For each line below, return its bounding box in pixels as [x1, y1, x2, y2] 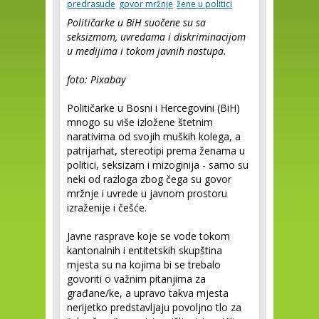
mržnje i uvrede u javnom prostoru [67, 187, 227, 200]
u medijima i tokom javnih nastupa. [67, 44, 226, 58]
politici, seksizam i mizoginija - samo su [67, 158, 249, 172]
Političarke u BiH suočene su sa [67, 16, 206, 29]
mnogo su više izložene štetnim [67, 115, 213, 129]
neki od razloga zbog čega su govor [67, 172, 231, 186]
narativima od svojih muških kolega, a [67, 130, 241, 143]
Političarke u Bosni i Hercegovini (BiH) [67, 101, 240, 115]
